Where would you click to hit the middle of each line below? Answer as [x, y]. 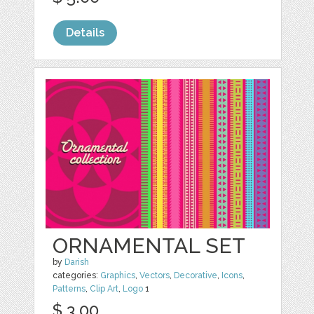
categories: [77, 276]
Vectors [155, 276]
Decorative [196, 276]
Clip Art [104, 289]
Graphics [118, 276]
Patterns [69, 289]
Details [86, 33]
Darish [77, 262]
